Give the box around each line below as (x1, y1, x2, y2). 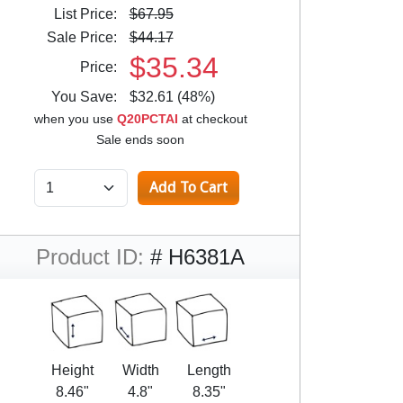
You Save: (50, 89, 128, 104)
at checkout (177, 112, 247, 126)
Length (186, 363, 231, 378)
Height (50, 363, 94, 378)
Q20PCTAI (116, 112, 178, 126)
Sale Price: (46, 30, 128, 45)
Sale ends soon (96, 132, 184, 147)
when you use (33, 112, 117, 126)
